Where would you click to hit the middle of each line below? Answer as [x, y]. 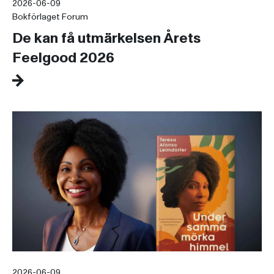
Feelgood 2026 [63, 57]
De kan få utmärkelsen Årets [106, 38]
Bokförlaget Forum [50, 17]
